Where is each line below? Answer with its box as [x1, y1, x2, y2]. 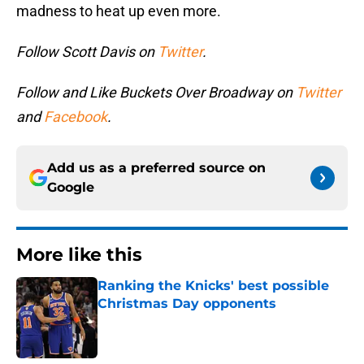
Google [47, 180, 94, 196]
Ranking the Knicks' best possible [97, 278, 329, 294]
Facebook [44, 108, 107, 126]
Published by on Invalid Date [97, 313, 238, 327]
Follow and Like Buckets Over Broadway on [16, 84, 296, 102]
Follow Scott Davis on [16, 43, 158, 61]
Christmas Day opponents [97, 296, 276, 312]
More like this [16, 244, 142, 266]
